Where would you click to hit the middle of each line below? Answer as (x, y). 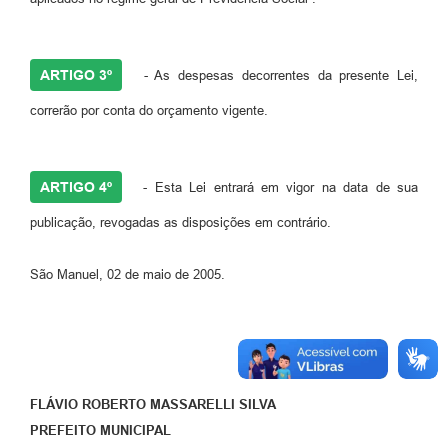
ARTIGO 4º (76, 186)
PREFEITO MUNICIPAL (100, 430)
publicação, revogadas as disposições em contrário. (180, 222)
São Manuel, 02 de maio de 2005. (127, 274)
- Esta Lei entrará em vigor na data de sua (277, 187)
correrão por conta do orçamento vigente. (149, 110)
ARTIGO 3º (76, 74)
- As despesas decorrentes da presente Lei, (277, 75)
